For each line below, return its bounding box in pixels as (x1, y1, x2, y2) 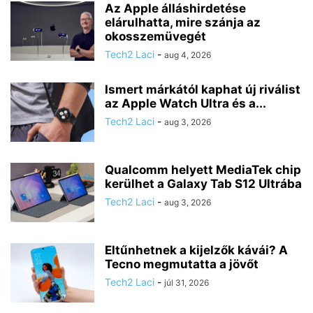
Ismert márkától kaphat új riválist (105, 82, 300, 97)
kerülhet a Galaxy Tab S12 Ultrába (105, 177, 302, 191)
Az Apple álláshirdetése (105, 1, 246, 16)
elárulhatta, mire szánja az (105, 15, 261, 30)
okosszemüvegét (105, 29, 206, 44)
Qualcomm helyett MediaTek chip (105, 163, 301, 177)
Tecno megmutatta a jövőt (105, 257, 259, 272)
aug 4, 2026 (164, 50, 211, 61)
